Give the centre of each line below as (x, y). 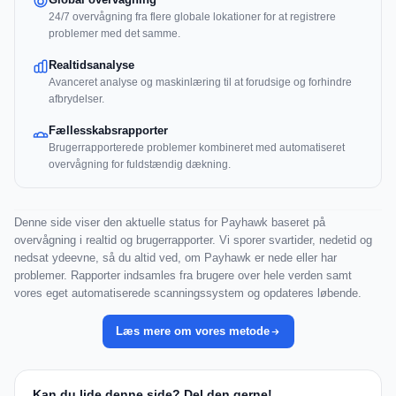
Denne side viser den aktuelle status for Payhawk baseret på (170, 223)
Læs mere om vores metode (192, 331)
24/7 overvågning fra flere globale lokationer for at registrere (192, 17)
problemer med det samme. (114, 34)
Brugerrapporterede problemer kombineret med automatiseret (197, 148)
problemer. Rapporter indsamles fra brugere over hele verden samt (183, 276)
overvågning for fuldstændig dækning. (140, 165)
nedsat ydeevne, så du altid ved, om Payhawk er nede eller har (175, 258)
